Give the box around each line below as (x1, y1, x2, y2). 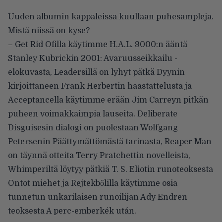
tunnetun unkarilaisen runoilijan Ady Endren (8, 192, 187, 202)
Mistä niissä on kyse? (8, 26, 90, 35)
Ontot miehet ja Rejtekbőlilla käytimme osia (8, 178, 177, 188)
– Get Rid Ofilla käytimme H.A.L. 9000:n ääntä (8, 40, 187, 49)
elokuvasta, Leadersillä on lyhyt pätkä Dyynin (8, 67, 185, 77)
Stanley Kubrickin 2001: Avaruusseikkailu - (8, 54, 177, 63)
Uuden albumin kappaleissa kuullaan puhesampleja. (8, 12, 214, 21)
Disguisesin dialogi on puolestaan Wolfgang (8, 123, 178, 132)
